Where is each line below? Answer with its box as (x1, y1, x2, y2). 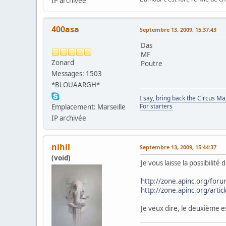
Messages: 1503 (51, 69, 102, 78)
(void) (51, 153, 71, 162)
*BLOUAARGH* (51, 80, 100, 89)
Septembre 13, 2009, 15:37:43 (140, 25, 216, 33)
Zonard (51, 58, 74, 67)
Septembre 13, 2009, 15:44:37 (140, 143, 216, 151)
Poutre (141, 59, 162, 68)
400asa (51, 23, 79, 35)
